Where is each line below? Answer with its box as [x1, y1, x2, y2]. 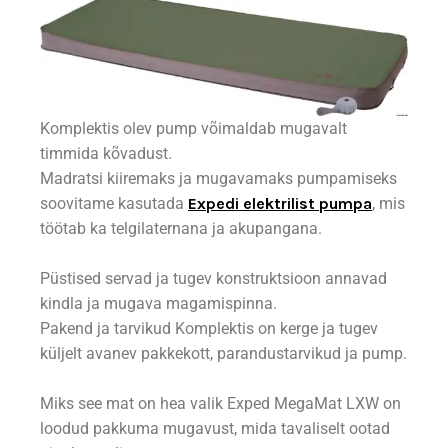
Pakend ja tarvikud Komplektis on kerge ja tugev [40, 318, 378, 338]
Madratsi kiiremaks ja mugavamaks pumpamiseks [40, 168, 397, 188]
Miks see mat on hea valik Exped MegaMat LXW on [40, 393, 401, 413]
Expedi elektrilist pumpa [188, 193, 372, 213]
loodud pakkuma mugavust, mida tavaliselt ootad [40, 418, 390, 438]
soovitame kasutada [40, 193, 188, 213]
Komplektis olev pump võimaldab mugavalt [40, 118, 347, 138]
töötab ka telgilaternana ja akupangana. [40, 218, 322, 238]
